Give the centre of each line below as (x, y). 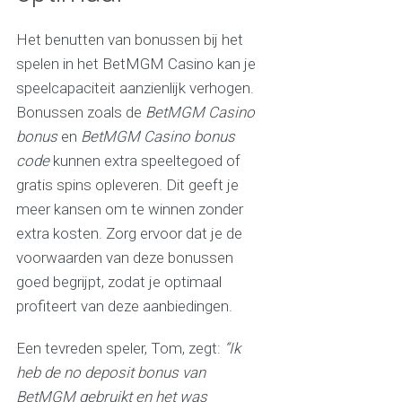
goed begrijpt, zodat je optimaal (118, 282)
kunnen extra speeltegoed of (144, 161)
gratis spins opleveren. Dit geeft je (127, 185)
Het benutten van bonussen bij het (129, 40)
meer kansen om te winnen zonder (129, 210)
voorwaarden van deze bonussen (124, 258)
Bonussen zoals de (80, 113)
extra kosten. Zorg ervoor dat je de (129, 234)
